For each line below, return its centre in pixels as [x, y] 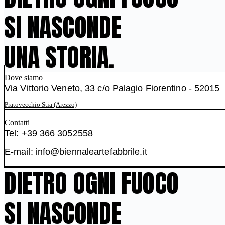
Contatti [17, 122]
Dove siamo [24, 77]
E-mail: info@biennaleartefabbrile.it [76, 151]
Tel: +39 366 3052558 [49, 133]
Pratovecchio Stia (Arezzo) [41, 104]
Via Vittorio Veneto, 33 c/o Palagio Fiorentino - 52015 [112, 88]
